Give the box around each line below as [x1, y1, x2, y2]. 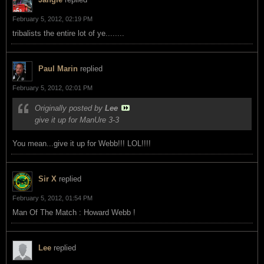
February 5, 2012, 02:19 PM [12, 15, 93, 22]
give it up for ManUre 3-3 [35, 115, 119, 124]
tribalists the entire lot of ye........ [12, 28, 124, 38]
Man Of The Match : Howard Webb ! [12, 207, 136, 217]
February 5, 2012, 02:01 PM [12, 84, 93, 91]
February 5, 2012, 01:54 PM [12, 194, 93, 202]
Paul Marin [38, 64, 78, 73]
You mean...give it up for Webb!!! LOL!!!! [12, 138, 151, 148]
